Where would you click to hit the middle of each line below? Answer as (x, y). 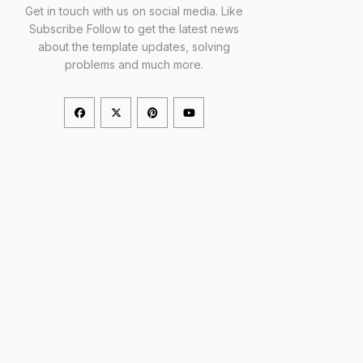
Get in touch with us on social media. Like (135, 11)
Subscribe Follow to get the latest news (135, 29)
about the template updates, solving (135, 47)
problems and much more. (135, 65)
